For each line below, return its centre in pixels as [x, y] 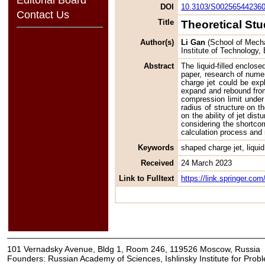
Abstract [159, 66]
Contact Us [43, 15]
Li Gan [193, 42]
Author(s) [157, 42]
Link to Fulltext [147, 178]
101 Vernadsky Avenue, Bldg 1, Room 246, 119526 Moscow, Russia [134, 249]
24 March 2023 [207, 163]
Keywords [156, 148]
